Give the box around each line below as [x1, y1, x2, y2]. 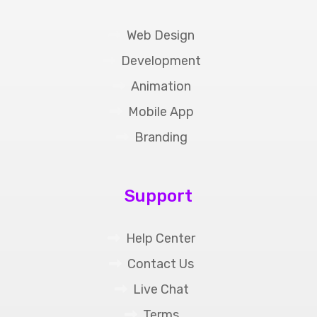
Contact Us [127, 255, 194, 272]
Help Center [126, 230, 195, 246]
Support [125, 185, 192, 206]
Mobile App [127, 103, 194, 120]
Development [120, 52, 201, 69]
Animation [130, 78, 191, 94]
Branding [134, 129, 188, 145]
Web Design [127, 27, 195, 43]
